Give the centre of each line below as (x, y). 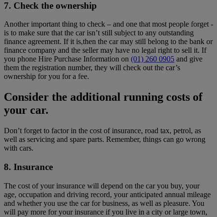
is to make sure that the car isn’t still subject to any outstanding (99, 33)
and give (188, 59)
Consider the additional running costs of (103, 97)
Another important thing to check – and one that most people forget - (108, 24)
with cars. (19, 148)
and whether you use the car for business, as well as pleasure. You (104, 203)
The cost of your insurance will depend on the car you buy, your (102, 186)
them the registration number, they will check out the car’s (92, 68)
